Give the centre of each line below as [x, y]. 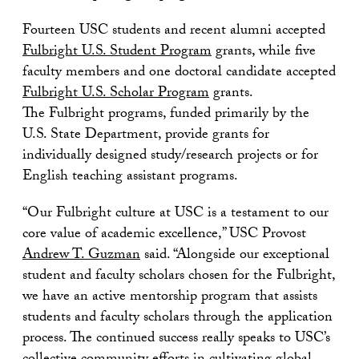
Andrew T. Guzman [81, 256]
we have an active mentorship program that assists [170, 297]
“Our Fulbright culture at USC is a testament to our [175, 214]
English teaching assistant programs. [130, 177]
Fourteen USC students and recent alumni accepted [174, 31]
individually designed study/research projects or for [170, 156]
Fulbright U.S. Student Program [117, 52]
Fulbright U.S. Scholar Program [116, 94]
